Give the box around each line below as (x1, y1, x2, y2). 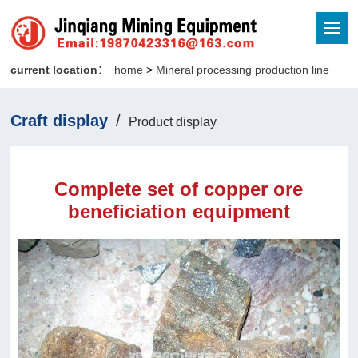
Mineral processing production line (155, 63, 329, 76)
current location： (10, 63, 109, 76)
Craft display (10, 112, 109, 129)
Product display (129, 115, 217, 129)
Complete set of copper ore (54, 178, 304, 200)
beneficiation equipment (67, 201, 290, 222)
